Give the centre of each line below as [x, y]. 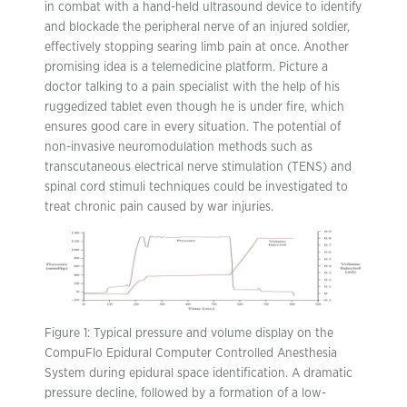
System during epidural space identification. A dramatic [199, 373]
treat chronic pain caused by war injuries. [159, 207]
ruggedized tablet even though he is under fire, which [194, 107]
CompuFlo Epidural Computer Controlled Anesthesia [191, 353]
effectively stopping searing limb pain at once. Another [197, 47]
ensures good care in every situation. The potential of [193, 127]
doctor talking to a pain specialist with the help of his [192, 87]
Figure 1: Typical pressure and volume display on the [189, 333]
